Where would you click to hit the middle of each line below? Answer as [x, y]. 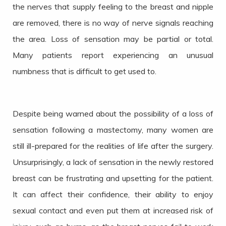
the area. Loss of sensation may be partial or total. [113, 39]
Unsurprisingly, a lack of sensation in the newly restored [113, 162]
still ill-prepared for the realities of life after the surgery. [113, 146]
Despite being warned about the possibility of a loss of [113, 114]
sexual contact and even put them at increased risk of [113, 211]
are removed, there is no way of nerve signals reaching [113, 23]
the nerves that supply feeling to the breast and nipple [113, 7]
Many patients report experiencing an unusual [113, 55]
